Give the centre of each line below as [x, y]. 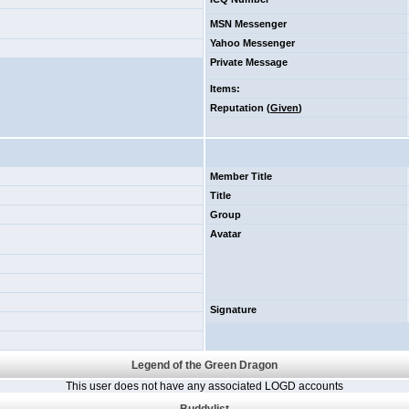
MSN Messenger [248, 24]
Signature [233, 309]
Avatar [225, 234]
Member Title [241, 176]
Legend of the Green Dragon [204, 365]
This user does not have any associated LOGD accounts [204, 386]
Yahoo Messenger [252, 43]
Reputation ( [240, 108]
